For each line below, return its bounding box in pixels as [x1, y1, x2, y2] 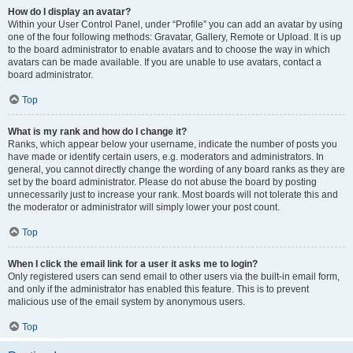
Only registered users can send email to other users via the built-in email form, [8, 271, 340, 282]
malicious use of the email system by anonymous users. [8, 296, 245, 307]
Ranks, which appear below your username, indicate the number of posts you [8, 139, 337, 150]
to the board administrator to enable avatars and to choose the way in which [8, 44, 330, 55]
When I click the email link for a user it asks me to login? [8, 258, 258, 269]
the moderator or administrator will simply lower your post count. [8, 202, 280, 213]
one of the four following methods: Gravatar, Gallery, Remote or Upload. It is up [8, 32, 341, 43]
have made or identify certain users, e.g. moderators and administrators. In [8, 151, 324, 162]
